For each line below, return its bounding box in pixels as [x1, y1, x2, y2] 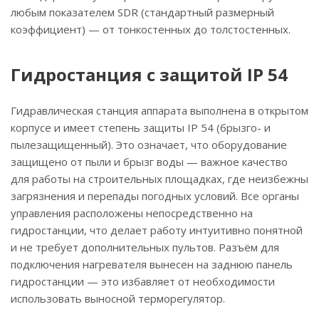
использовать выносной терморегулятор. [11, 291, 225, 305]
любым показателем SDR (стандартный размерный [11, 5, 274, 19]
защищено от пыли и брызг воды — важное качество [11, 155, 288, 169]
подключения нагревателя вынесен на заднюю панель [11, 257, 293, 271]
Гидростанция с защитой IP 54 [11, 63, 288, 86]
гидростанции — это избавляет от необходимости [11, 274, 275, 288]
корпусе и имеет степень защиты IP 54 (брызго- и [11, 120, 271, 135]
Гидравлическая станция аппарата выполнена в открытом [11, 103, 308, 117]
